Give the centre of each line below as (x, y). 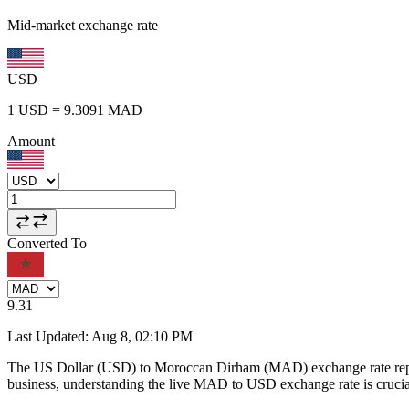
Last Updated (46, 336)
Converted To (47, 243)
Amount (31, 141)
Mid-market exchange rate (83, 25)
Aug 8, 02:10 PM (142, 336)
